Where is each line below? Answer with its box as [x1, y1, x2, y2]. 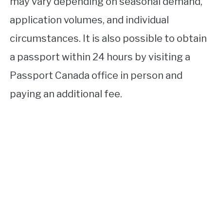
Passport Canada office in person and [10, 70, 182, 81]
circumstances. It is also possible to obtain [10, 33, 207, 44]
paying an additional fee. [10, 88, 122, 100]
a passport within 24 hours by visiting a [10, 51, 190, 63]
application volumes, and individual [10, 14, 169, 26]
